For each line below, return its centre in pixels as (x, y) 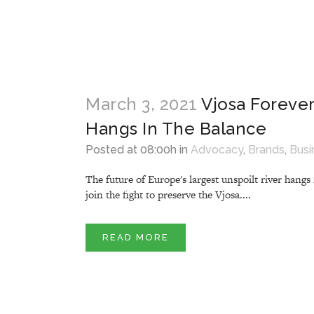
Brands (266, 150)
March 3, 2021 (142, 104)
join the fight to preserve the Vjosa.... (168, 194)
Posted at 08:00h (131, 150)
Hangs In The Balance (176, 129)
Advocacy (217, 150)
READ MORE (136, 237)
